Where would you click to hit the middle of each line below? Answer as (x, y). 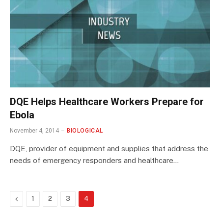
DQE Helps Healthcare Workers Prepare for (107, 101)
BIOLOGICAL (85, 130)
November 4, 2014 (34, 130)
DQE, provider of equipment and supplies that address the (109, 148)
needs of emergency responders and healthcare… (94, 160)
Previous (31, 198)
